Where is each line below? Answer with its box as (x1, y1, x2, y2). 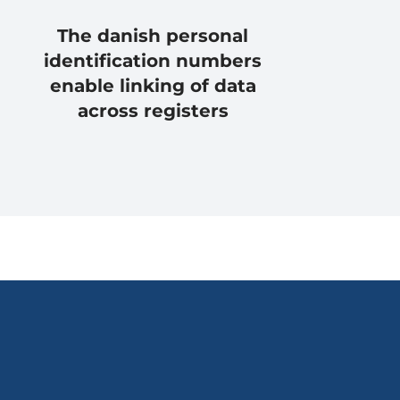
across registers (77, 99, 229, 121)
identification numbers (44, 49, 262, 71)
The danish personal (57, 24, 248, 46)
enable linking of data (49, 74, 256, 96)
